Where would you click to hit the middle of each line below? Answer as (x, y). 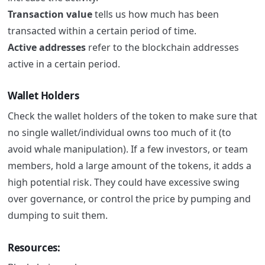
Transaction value (50, 14)
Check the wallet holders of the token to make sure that (132, 116)
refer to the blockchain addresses (162, 47)
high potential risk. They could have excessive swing (123, 182)
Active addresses (46, 47)
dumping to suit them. (57, 215)
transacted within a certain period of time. (103, 30)
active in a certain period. (65, 64)
